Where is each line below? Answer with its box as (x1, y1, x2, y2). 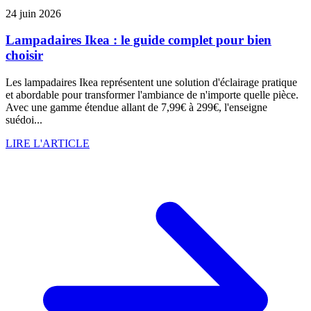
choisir (6, 48, 43, 63)
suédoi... (6, 114, 42, 126)
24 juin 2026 (6, 7, 61, 19)
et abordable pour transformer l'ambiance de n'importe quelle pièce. (6, 89, 299, 101)
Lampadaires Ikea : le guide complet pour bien (6, 33, 271, 48)
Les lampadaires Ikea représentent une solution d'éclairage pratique (6, 76, 297, 89)
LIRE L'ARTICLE (6, 137, 90, 150)
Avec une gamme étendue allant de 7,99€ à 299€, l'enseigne (6, 101, 267, 114)
